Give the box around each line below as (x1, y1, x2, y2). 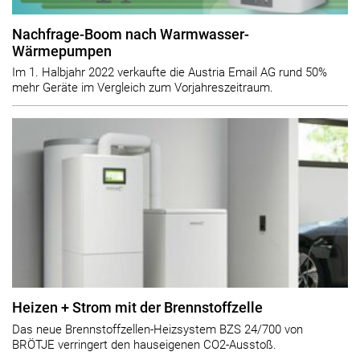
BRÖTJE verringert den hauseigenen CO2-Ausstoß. (12, 337, 280, 352)
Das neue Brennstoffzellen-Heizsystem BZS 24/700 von (12, 321, 303, 337)
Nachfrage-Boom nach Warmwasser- (12, 26, 249, 43)
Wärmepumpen (12, 43, 112, 59)
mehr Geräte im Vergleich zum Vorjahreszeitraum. (12, 80, 273, 96)
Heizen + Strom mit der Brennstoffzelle (12, 300, 263, 317)
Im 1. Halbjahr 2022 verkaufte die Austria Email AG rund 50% (12, 65, 327, 80)
